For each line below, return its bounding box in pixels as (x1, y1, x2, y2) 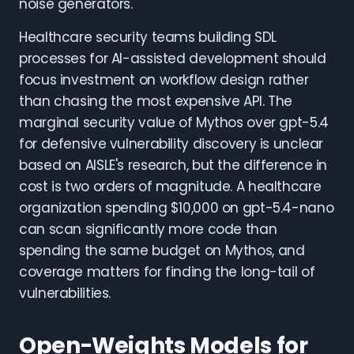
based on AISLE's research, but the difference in (19, 156, 328, 175)
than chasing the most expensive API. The (19, 92, 293, 111)
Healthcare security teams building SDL (19, 28, 277, 47)
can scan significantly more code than (19, 220, 277, 239)
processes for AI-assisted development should (19, 49, 326, 68)
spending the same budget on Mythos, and (19, 241, 305, 260)
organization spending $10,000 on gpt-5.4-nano (19, 198, 334, 217)
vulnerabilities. (19, 284, 111, 303)
